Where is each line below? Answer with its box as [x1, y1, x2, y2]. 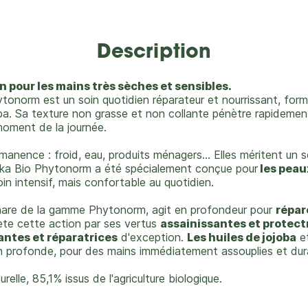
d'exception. [118, 230, 187, 244]
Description [97, 43, 211, 63]
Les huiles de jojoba [187, 230, 296, 244]
